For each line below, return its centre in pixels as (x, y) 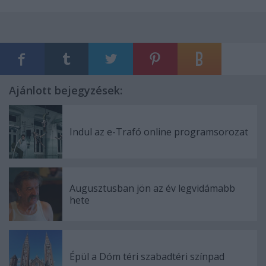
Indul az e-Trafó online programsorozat (159, 132)
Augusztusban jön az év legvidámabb (152, 188)
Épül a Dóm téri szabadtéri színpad (147, 256)
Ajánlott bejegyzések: (66, 90)
